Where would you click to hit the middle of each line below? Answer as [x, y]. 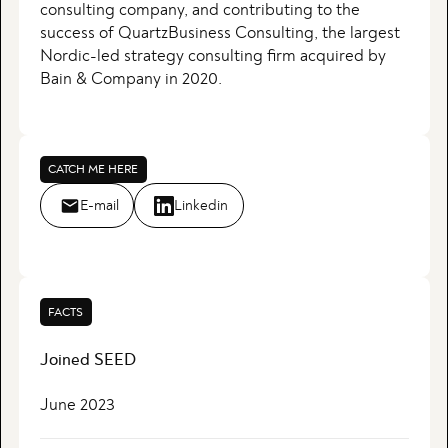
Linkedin [201, 205]
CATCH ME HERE [93, 168]
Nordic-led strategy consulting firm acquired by [212, 55]
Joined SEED [87, 360]
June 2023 [77, 405]
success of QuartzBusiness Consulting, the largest [219, 32]
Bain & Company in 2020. [130, 78]
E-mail [99, 205]
